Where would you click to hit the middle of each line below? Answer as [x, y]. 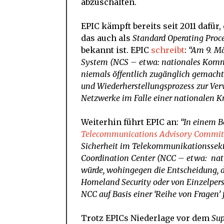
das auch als [107, 38]
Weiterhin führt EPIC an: [131, 122]
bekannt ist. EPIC [116, 50]
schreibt [168, 50]
